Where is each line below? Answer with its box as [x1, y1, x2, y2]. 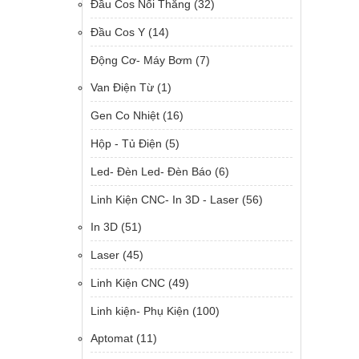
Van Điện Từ [91, 81, 154, 94]
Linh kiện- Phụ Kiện [91, 305, 189, 317]
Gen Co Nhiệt [91, 109, 159, 122]
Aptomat [91, 332, 133, 345]
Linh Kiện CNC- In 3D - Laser [91, 193, 239, 206]
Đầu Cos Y [91, 26, 145, 38]
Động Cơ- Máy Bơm [91, 54, 192, 67]
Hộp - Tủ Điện [91, 137, 162, 150]
